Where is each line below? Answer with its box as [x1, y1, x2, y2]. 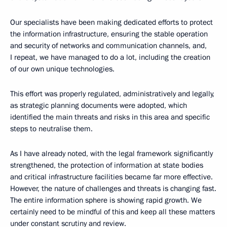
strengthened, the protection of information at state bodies [10, 160, 203, 170]
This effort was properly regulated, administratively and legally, [10, 89, 214, 99]
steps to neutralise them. [10, 124, 93, 134]
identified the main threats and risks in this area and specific [10, 112, 210, 122]
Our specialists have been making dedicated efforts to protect [10, 17, 213, 27]
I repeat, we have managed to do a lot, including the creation [10, 52, 210, 62]
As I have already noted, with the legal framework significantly [10, 148, 213, 159]
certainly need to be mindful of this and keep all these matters [10, 207, 215, 217]
